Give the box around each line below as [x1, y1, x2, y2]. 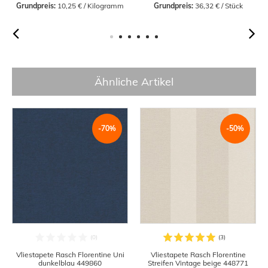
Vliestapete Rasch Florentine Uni [16, 250, 124, 260]
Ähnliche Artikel [95, 75, 173, 89]
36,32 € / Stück [193, 1, 243, 11]
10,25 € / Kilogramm [56, 1, 124, 11]
